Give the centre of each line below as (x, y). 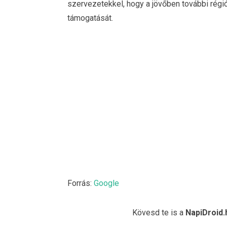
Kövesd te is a (159, 212)
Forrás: (81, 183)
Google (106, 183)
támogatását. (90, 18)
